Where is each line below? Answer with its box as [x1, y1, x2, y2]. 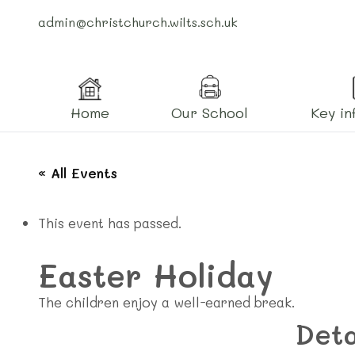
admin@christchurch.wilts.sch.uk [38, 13, 238, 30]
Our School [171, 102, 249, 122]
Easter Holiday [38, 254, 273, 296]
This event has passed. [38, 214, 182, 231]
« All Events [38, 164, 117, 181]
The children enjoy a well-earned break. [38, 293, 296, 311]
